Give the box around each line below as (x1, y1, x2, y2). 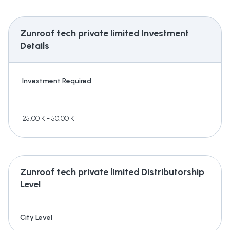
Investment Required (22, 76, 91, 86)
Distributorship (139, 166, 204, 178)
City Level (20, 213, 52, 222)
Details (20, 40, 49, 52)
